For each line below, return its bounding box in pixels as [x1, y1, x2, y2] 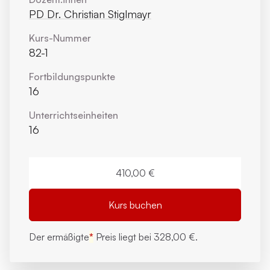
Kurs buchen [108, 199, 162, 211]
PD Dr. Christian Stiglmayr [29, 7, 151, 20]
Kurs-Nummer [29, 32, 91, 44]
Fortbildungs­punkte [29, 71, 115, 83]
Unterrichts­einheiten [29, 109, 118, 121]
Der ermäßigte [29, 231, 89, 243]
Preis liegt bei [93, 231, 154, 243]
